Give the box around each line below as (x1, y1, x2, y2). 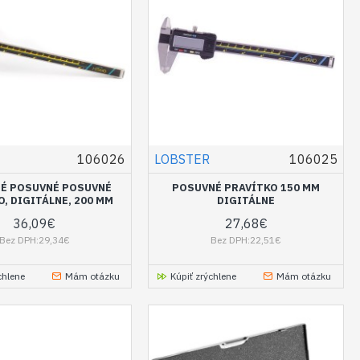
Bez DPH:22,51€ (211, 234, 282, 247)
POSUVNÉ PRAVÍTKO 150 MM (172, 181, 321, 195)
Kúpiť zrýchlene (170, 270, 237, 283)
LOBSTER (154, 151, 211, 168)
